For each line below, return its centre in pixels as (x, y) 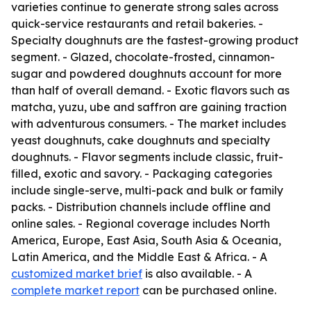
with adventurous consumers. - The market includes (149, 124)
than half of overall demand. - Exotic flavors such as (150, 90)
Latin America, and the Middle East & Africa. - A (139, 257)
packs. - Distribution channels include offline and (141, 207)
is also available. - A (197, 274)
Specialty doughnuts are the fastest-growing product (155, 40)
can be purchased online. (208, 290)
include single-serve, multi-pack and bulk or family (147, 190)
